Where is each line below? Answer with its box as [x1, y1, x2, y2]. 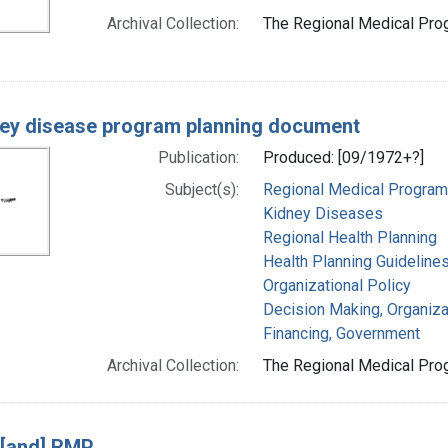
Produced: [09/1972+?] [262, 147, 424, 167]
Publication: [157, 147, 239, 167]
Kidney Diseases [262, 203, 383, 223]
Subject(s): [164, 179, 239, 199]
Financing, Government [262, 323, 420, 343]
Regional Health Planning [262, 227, 437, 247]
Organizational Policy [262, 275, 411, 295]
